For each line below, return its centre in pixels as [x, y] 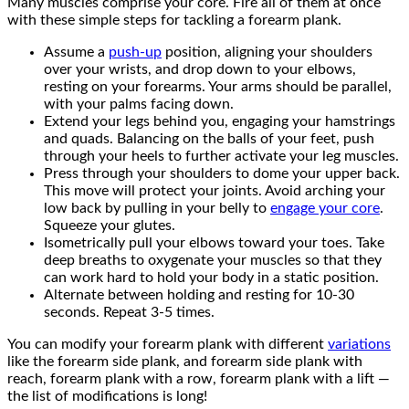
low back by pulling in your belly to [157, 208]
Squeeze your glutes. [110, 225]
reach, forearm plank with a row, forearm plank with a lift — [199, 378]
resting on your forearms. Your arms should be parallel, [218, 86]
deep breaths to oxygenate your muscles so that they [213, 260]
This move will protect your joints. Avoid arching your [215, 190]
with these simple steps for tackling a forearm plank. [174, 20]
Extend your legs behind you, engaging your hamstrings [220, 121]
